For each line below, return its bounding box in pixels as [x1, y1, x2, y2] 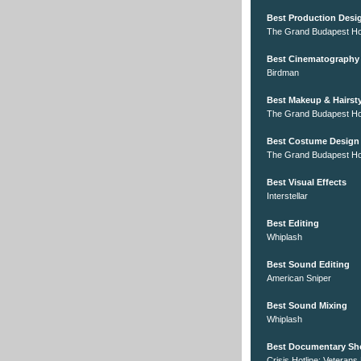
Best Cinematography [267, 54, 359, 64]
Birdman [267, 68, 299, 78]
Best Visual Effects [267, 177, 346, 188]
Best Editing [267, 218, 319, 229]
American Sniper [267, 273, 331, 284]
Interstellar [267, 191, 308, 201]
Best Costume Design [267, 136, 359, 147]
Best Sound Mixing [267, 301, 347, 311]
